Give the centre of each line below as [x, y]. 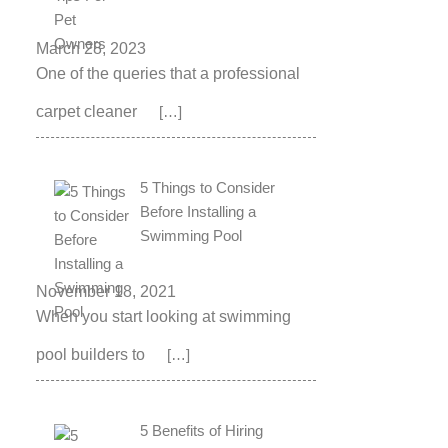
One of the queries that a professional [168, 73]
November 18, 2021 [106, 292]
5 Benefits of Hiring [202, 431]
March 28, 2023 [91, 48]
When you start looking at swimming [163, 317]
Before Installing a [198, 211]
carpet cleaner [88, 111]
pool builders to [92, 355]
